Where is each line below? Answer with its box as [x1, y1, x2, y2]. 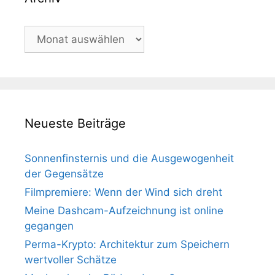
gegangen [25, 220, 74, 232]
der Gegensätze [25, 168, 104, 180]
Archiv [24, 26, 55, 39]
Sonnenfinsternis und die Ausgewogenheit [25, 152, 234, 165]
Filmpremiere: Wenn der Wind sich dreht [25, 186, 222, 198]
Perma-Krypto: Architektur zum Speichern [25, 238, 230, 250]
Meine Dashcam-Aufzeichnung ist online [25, 204, 223, 217]
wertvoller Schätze [25, 254, 117, 266]
